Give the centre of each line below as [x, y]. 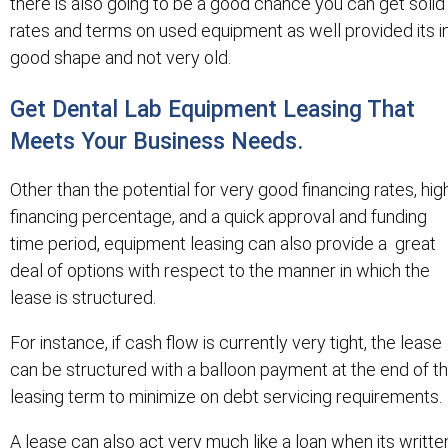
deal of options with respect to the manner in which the [220, 270]
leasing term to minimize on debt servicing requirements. [226, 396]
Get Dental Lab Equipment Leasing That [212, 109]
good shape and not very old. [120, 57]
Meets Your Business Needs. [156, 141]
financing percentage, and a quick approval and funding [218, 216]
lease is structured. [83, 297]
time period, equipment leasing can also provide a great [223, 243]
